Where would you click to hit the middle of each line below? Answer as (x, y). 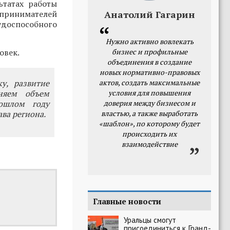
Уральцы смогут (150, 220)
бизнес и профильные (149, 52)
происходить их (149, 134)
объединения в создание (149, 62)
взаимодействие (149, 144)
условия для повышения (149, 93)
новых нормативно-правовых (149, 72)
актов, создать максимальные (149, 82)
